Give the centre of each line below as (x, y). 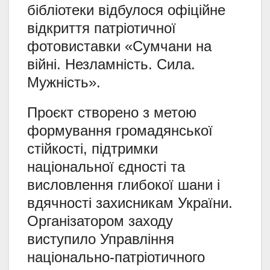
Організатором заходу (100, 221)
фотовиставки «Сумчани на (119, 46)
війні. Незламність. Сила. (111, 64)
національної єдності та (106, 166)
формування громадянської (120, 130)
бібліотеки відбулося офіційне (126, 10)
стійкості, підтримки (93, 148)
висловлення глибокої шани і (124, 184)
